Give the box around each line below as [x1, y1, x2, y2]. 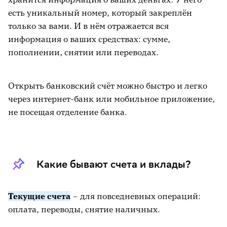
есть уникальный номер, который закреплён [8, 8, 192, 18]
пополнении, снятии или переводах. [8, 47, 159, 57]
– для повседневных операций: [70, 191, 201, 201]
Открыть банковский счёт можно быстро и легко [8, 81, 207, 91]
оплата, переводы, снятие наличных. [8, 204, 160, 214]
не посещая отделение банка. [8, 107, 127, 117]
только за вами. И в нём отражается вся [8, 21, 169, 31]
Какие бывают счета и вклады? [36, 158, 191, 170]
